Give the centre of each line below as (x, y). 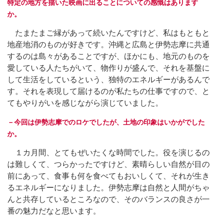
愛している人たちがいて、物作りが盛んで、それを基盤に (109, 68)
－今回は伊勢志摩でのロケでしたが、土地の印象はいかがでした (106, 122)
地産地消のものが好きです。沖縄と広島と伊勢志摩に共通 (109, 44)
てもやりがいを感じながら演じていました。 (85, 103)
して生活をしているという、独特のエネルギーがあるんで (109, 79)
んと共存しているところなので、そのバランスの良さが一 (109, 199)
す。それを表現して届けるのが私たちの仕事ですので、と (109, 91)
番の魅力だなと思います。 (54, 211)
